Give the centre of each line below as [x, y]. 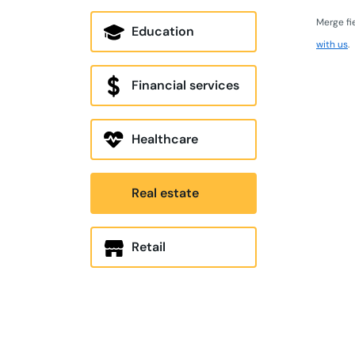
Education [163, 31]
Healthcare [165, 139]
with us [332, 44]
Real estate [165, 193]
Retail [149, 247]
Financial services [185, 85]
